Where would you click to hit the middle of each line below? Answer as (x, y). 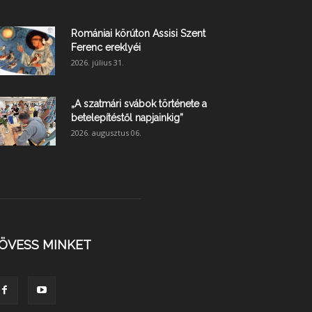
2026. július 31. (97, 62)
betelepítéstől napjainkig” (127, 117)
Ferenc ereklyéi (106, 47)
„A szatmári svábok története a (139, 103)
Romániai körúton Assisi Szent (138, 33)
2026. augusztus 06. (106, 132)
